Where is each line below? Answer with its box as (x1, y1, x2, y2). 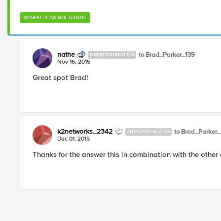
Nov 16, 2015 (57, 58, 90, 66)
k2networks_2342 (57, 127, 112, 136)
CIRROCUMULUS (90, 51, 134, 58)
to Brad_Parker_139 (139, 50, 195, 59)
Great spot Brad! (33, 73, 88, 82)
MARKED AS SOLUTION (24, 14, 86, 21)
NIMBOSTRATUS (127, 128, 170, 135)
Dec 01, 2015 (57, 135, 90, 143)
